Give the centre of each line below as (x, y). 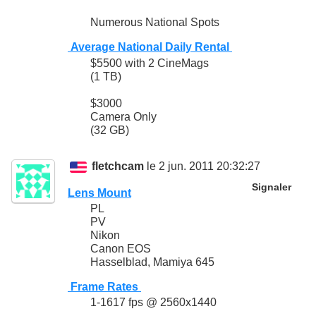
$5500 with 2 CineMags (150, 63)
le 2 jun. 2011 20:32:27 (202, 166)
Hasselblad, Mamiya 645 (152, 262)
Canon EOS (121, 249)
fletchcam (118, 166)
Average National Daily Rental (150, 47)
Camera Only (123, 116)
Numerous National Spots (155, 23)
